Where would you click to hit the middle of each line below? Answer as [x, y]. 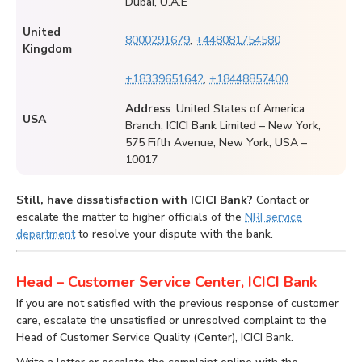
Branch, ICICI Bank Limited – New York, [223, 126]
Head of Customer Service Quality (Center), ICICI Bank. [155, 338]
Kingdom [47, 49]
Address [148, 109]
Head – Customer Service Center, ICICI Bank [166, 282]
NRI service [274, 217]
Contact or [281, 200]
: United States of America [238, 109]
